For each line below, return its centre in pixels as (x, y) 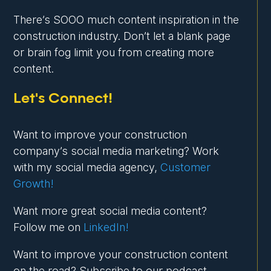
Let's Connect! (63, 99)
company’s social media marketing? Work (116, 151)
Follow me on (49, 227)
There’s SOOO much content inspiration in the (126, 20)
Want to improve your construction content (121, 255)
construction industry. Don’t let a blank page (122, 36)
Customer (186, 168)
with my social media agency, (87, 168)
